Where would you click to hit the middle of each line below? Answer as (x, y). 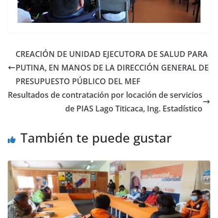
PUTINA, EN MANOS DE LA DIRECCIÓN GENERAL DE (112, 67)
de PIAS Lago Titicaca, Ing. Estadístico (134, 108)
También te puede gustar (96, 137)
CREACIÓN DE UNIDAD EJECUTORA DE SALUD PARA (112, 54)
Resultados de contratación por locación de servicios (105, 95)
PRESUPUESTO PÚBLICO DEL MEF (78, 81)
